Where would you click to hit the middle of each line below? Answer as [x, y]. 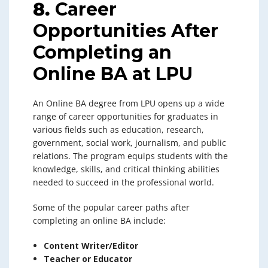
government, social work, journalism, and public [130, 142]
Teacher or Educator [88, 258]
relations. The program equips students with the [130, 156]
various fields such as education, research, [118, 129]
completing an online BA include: [99, 220]
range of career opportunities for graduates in [126, 116]
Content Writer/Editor [91, 245]
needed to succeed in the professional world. [124, 182]
